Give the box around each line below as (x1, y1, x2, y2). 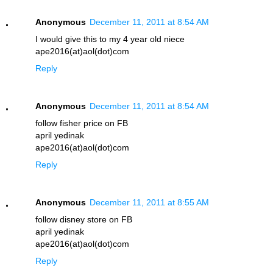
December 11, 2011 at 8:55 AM (90, 197, 209, 207)
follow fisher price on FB (35, 118, 128, 128)
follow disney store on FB (35, 214, 132, 224)
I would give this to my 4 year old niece (35, 34, 185, 44)
